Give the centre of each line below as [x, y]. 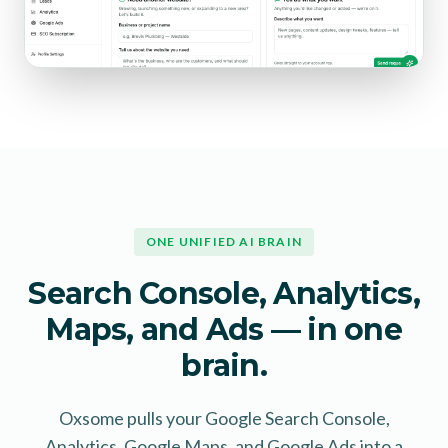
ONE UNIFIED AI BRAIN [224, 242]
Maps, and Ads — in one [224, 330]
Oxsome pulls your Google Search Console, [224, 418]
